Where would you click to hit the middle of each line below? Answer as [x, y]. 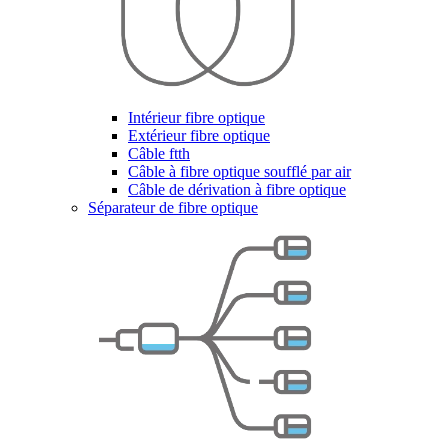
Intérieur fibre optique [196, 117]
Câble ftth [159, 153]
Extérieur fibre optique [199, 135]
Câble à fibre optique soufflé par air [239, 171]
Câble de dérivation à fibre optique [237, 189]
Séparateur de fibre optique [173, 207]
